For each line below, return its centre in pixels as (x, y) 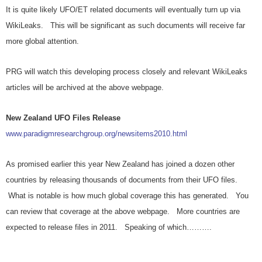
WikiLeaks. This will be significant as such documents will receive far (125, 26)
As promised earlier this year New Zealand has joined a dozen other (120, 164)
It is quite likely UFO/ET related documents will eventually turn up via (123, 10)
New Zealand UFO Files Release (63, 118)
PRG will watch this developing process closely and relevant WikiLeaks (127, 72)
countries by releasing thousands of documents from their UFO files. (122, 180)
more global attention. (42, 42)
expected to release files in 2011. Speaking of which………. (109, 227)
